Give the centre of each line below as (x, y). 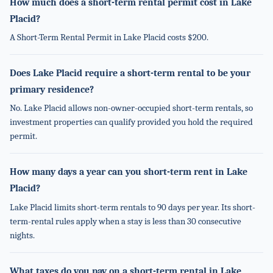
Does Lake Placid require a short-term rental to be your (130, 73)
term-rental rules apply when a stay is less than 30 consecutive (126, 221)
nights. (22, 235)
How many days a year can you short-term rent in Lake (129, 172)
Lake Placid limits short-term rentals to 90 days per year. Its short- (133, 207)
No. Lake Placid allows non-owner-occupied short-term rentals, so (131, 108)
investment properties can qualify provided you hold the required (131, 122)
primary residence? (52, 90)
